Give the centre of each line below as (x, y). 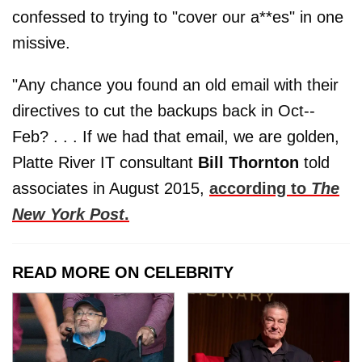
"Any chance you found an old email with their (175, 85)
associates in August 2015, (111, 189)
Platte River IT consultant (105, 163)
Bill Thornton (248, 163)
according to (260, 189)
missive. (41, 43)
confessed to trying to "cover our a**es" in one (178, 17)
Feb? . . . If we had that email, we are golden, (176, 137)
